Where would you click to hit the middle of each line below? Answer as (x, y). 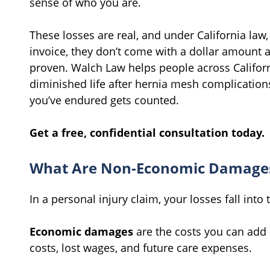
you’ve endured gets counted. (104, 100)
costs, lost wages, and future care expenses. (141, 248)
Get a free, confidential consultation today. (147, 133)
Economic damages (81, 232)
